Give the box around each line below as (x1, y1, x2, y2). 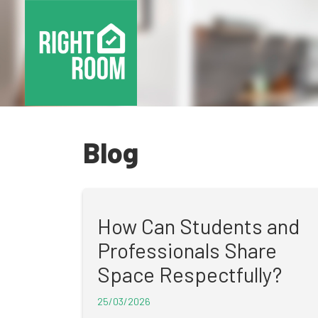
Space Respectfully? (97, 262, 282, 287)
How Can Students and (97, 214, 300, 238)
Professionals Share (97, 238, 277, 263)
